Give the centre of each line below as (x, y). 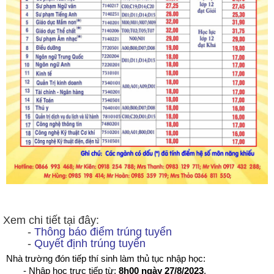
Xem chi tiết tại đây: (51, 220)
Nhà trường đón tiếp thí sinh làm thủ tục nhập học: (106, 258)
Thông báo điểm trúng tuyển (103, 231)
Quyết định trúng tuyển (90, 243)
